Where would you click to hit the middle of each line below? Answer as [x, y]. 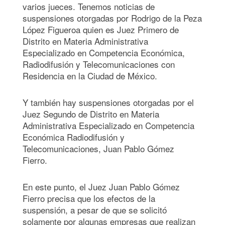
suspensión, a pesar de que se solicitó [95, 209]
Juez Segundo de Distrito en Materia [91, 114]
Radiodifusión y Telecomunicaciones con [99, 64]
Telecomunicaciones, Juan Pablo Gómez [98, 148]
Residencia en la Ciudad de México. [91, 75]
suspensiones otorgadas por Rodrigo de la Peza [112, 18]
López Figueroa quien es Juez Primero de [101, 29]
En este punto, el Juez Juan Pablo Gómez [101, 186]
